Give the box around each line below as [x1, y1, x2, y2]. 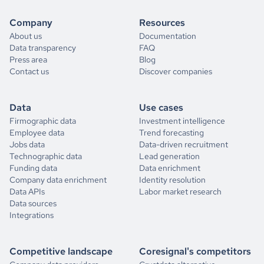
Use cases [139, 101, 183, 114]
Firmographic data [9, 115, 76, 126]
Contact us [9, 66, 49, 77]
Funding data [9, 163, 57, 173]
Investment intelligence [139, 115, 225, 126]
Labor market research [139, 186, 222, 197]
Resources [139, 16, 185, 29]
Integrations [9, 210, 54, 220]
